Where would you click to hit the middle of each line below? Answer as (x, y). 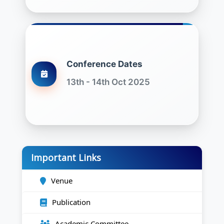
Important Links (66, 157)
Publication (71, 202)
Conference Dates (104, 64)
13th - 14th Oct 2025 (108, 82)
